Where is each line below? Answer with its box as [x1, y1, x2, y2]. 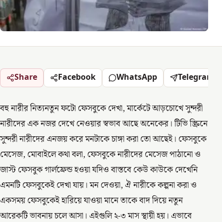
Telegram [178, 72, 215, 83]
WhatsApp [116, 72, 157, 83]
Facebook [58, 72, 96, 83]
